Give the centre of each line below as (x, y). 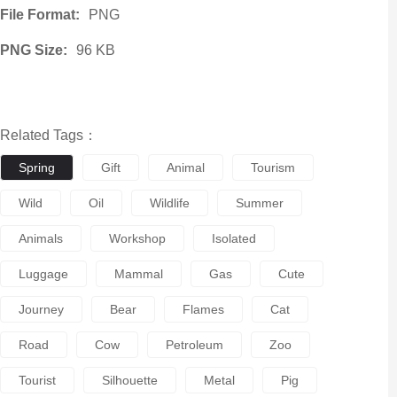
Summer (259, 203)
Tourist (37, 380)
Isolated (234, 238)
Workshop (137, 238)
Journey (41, 309)
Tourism (272, 167)
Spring (36, 167)
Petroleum (194, 345)
